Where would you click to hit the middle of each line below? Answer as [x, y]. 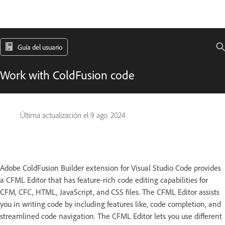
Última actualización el [55, 115]
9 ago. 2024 [108, 115]
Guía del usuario [40, 47]
